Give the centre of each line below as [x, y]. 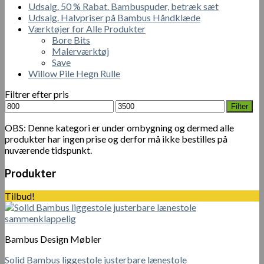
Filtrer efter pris [37, 94]
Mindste [21, 105]
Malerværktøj [80, 51]
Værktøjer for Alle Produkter [87, 29]
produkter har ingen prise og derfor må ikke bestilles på [116, 139]
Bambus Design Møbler [53, 239]
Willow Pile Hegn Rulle [74, 73]
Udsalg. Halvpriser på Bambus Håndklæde [114, 17]
